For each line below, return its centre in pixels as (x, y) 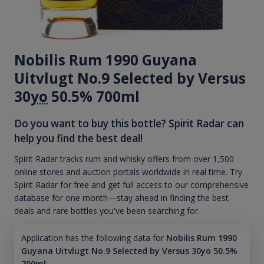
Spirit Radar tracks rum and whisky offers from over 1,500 (124, 159)
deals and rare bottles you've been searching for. (107, 211)
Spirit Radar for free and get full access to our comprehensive (131, 185)
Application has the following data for (92, 237)
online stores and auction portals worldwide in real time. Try (128, 172)
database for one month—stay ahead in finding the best (121, 198)
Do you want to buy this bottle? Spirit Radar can (129, 124)
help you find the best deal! (78, 138)
